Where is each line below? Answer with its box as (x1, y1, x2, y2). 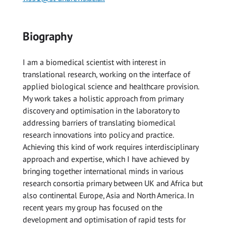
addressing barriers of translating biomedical (23, 118, 176, 128)
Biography (23, 29, 73, 44)
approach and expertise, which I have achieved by (23, 154, 189, 164)
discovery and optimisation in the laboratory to (23, 105, 180, 116)
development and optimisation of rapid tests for (23, 214, 186, 225)
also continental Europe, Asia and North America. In (23, 190, 194, 201)
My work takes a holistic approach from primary (23, 93, 183, 104)
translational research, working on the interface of (23, 69, 190, 80)
